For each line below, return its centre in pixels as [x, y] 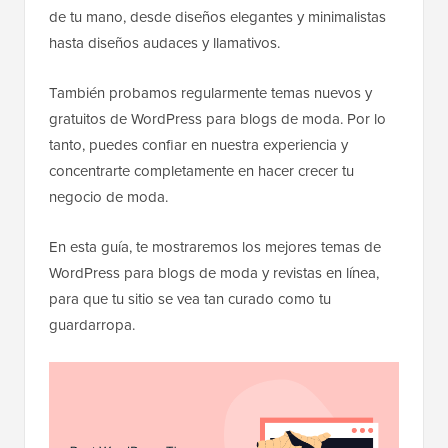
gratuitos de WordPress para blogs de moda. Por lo [217, 119]
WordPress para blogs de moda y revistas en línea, [214, 273]
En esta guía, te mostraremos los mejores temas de [215, 247]
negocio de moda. [108, 197]
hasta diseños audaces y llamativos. [164, 43]
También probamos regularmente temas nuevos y [210, 93]
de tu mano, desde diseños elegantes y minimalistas [217, 17]
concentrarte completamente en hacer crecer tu [201, 171]
